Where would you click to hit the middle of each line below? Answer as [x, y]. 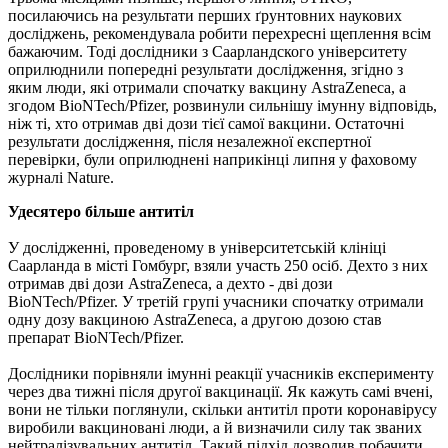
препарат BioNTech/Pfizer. [96, 337]
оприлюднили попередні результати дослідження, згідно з [205, 69]
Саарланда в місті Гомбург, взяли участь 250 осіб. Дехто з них [218, 265]
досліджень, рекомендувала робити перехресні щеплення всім [219, 33]
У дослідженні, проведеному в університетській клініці [197, 247]
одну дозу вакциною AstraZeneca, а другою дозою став [195, 319]
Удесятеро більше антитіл [101, 211]
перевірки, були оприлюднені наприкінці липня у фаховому [212, 159]
